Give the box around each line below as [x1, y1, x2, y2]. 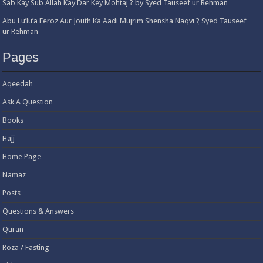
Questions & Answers [2, 207, 75, 216]
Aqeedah [2, 79, 33, 89]
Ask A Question [2, 97, 53, 107]
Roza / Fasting [2, 243, 50, 252]
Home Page [2, 152, 42, 161]
